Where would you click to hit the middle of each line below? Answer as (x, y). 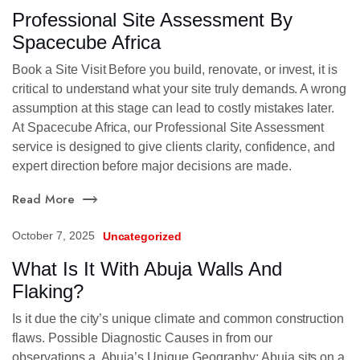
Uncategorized (142, 236)
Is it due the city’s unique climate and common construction (178, 318)
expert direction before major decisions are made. (152, 166)
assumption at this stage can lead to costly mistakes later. (174, 108)
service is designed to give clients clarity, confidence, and (174, 146)
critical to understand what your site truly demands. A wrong (180, 88)
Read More (43, 200)
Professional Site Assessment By (152, 19)
